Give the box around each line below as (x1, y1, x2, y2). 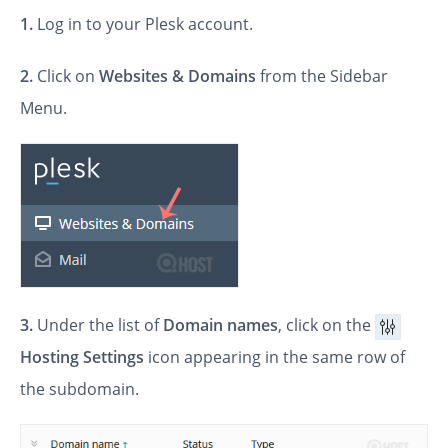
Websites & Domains (99, 65, 260, 88)
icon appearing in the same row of (144, 346, 405, 369)
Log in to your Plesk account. (33, 13, 253, 36)
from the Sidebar (260, 65, 388, 88)
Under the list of (33, 314, 163, 337)
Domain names (163, 314, 278, 337)
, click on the (278, 314, 375, 337)
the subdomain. (20, 378, 139, 401)
